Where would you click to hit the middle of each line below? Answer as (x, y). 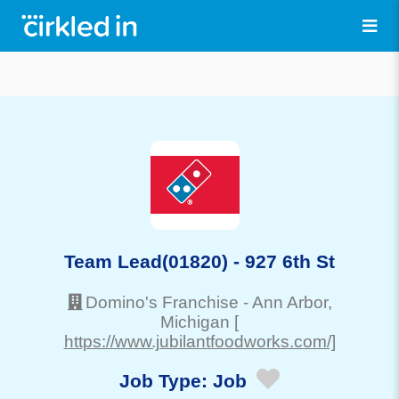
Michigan (195, 322)
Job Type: (166, 381)
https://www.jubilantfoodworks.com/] (199, 341)
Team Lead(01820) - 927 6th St (199, 261)
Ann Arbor (289, 302)
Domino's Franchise (162, 302)
